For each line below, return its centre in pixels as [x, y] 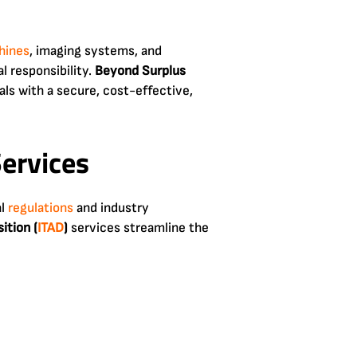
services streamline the [138, 228]
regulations [41, 208]
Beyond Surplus [140, 71]
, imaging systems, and [96, 51]
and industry [111, 208]
